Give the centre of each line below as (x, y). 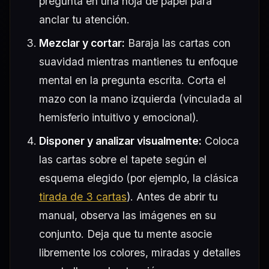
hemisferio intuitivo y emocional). (119, 117)
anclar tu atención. (84, 19)
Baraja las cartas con (178, 43)
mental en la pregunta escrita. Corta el (132, 80)
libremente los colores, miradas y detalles (140, 252)
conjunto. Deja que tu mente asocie (125, 234)
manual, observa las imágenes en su (128, 215)
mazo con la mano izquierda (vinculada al (141, 98)
